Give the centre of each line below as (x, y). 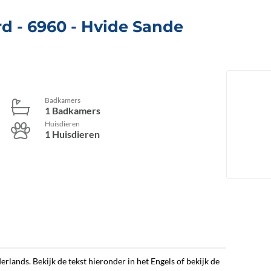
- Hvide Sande (125, 26)
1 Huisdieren (72, 134)
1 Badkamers (73, 111)
